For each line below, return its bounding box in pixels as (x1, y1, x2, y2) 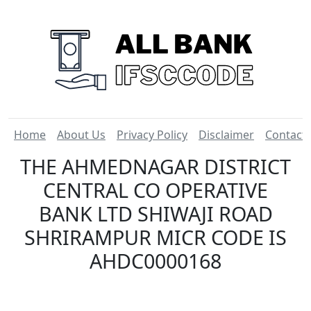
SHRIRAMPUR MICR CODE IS (24, 224, 287, 251)
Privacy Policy (117, 127, 187, 142)
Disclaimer (199, 127, 254, 142)
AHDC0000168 (90, 247, 221, 274)
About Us (57, 127, 106, 142)
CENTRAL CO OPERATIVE (43, 176, 268, 203)
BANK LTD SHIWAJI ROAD (38, 200, 273, 227)
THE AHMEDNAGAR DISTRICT (20, 153, 291, 180)
